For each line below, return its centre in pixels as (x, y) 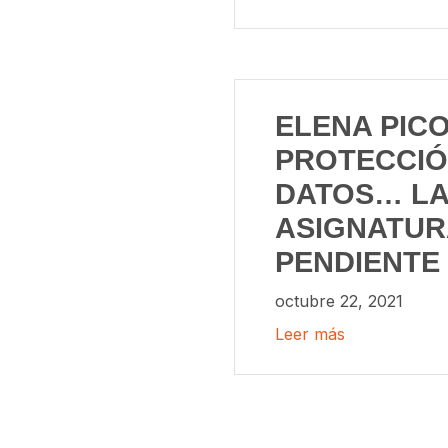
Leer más (310, 334)
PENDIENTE (357, 261)
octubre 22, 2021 (339, 300)
